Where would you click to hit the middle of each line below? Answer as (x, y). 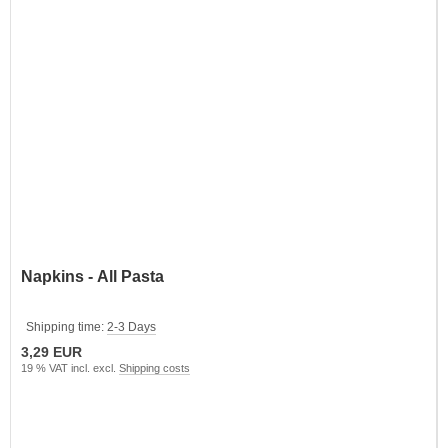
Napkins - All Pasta (92, 276)
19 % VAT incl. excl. (70, 367)
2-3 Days (131, 326)
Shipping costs (154, 367)
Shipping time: (66, 326)
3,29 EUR (51, 351)
